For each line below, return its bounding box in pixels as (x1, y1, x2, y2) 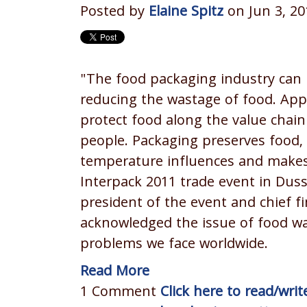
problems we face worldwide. (80, 233, 268, 257)
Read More (80, 260, 149, 284)
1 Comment (80, 281, 160, 305)
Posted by (80, 1, 149, 25)
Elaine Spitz (149, 1, 223, 25)
